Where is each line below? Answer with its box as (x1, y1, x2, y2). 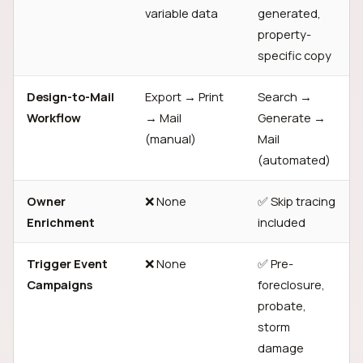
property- (258, 26, 311, 42)
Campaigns (27, 276, 92, 293)
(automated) (258, 152, 331, 168)
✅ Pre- (258, 255, 293, 271)
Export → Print (145, 88, 224, 105)
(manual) (145, 130, 196, 147)
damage (258, 340, 304, 356)
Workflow (27, 109, 81, 126)
